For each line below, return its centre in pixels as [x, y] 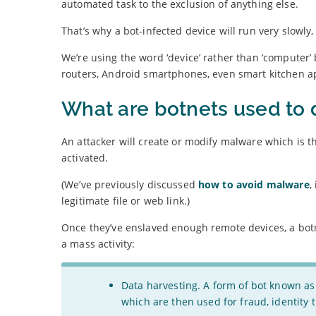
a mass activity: [98, 244]
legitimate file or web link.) [126, 201]
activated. [85, 158]
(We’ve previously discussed [130, 185]
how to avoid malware [254, 185]
